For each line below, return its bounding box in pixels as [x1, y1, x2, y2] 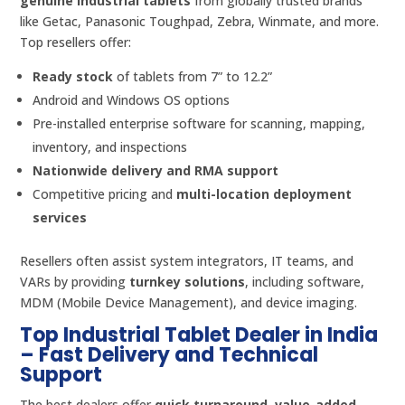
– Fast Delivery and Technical [20, 340, 319, 369]
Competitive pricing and [33, 184, 177, 202]
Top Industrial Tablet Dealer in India [20, 320, 379, 349]
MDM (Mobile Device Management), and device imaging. [20, 293, 358, 311]
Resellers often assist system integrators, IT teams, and [20, 251, 354, 269]
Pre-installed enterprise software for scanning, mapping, [33, 114, 366, 132]
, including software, [245, 272, 365, 290]
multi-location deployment [176, 184, 353, 202]
